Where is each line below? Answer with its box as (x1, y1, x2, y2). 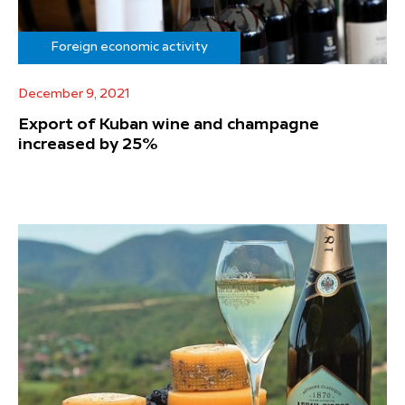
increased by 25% (18, 136, 158, 153)
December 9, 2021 (18, 87, 130, 100)
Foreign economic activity (51, 40, 208, 53)
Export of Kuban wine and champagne (18, 116, 319, 133)
